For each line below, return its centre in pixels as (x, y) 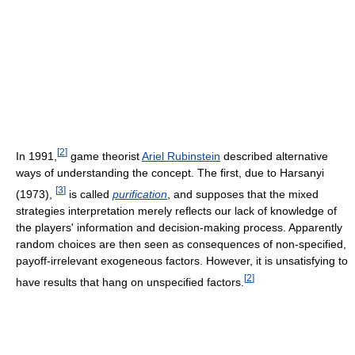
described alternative (274, 156)
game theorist (105, 156)
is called (89, 194)
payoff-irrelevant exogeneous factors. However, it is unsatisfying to (182, 260)
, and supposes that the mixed (243, 194)
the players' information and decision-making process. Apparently (179, 227)
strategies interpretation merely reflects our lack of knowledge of (176, 210)
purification (140, 194)
